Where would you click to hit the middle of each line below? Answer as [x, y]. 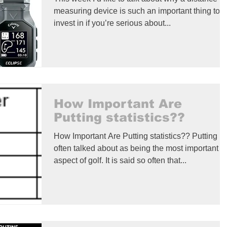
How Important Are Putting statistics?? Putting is [140, 136]
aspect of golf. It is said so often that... [120, 160]
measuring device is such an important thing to [137, 11]
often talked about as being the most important [136, 148]
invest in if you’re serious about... [112, 23]
